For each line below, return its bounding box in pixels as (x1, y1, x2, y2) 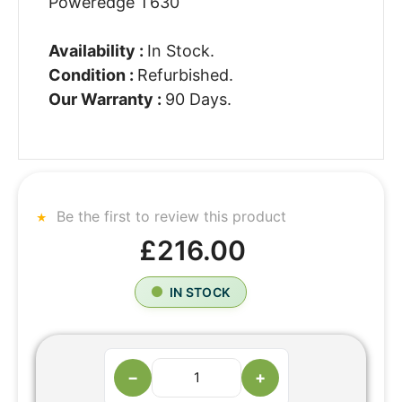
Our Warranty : (48, 90, 165, 109)
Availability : (48, 41, 147, 61)
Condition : (48, 66, 137, 85)
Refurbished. (136, 66, 233, 85)
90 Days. (164, 90, 232, 109)
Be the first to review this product (52, 206, 286, 225)
